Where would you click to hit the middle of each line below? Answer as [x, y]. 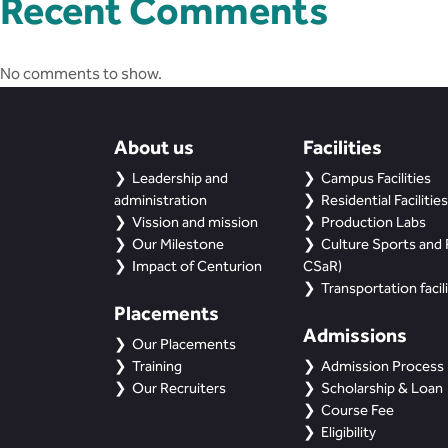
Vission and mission [195, 222]
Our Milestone [178, 244]
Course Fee [357, 410]
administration [160, 200]
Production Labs [373, 222]
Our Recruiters [179, 388]
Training [157, 366]
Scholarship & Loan [381, 388]
